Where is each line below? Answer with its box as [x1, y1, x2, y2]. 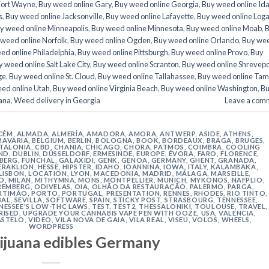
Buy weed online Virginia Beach [53, 83, 158, 93]
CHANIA [53, 142, 82, 151]
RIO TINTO [227, 189, 266, 197]
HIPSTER [62, 162, 92, 171]
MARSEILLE [211, 169, 249, 177]
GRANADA [217, 156, 255, 164]
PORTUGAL [61, 189, 103, 197]
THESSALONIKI [139, 202, 192, 210]
